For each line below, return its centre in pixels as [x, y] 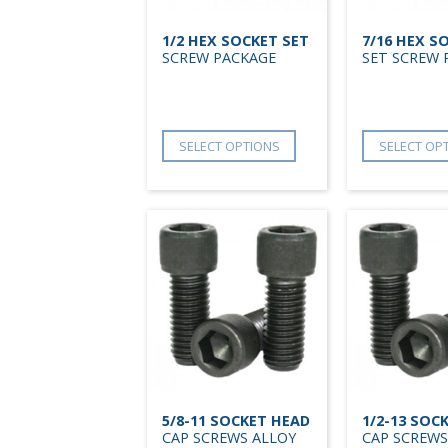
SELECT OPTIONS [229, 145]
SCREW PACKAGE [219, 57]
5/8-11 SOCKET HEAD [236, 420]
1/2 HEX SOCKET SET [235, 40]
